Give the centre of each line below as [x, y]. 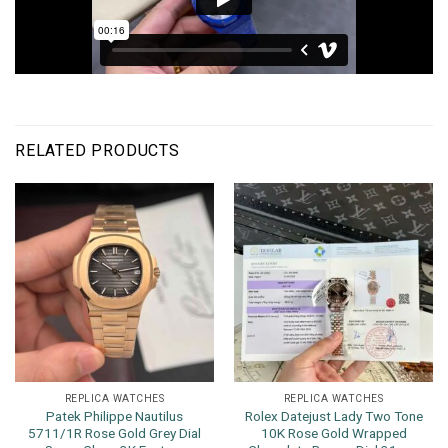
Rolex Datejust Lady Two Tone [333, 415]
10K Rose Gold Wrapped [333, 432]
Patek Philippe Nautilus [114, 415]
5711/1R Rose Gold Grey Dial [114, 432]
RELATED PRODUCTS [97, 150]
